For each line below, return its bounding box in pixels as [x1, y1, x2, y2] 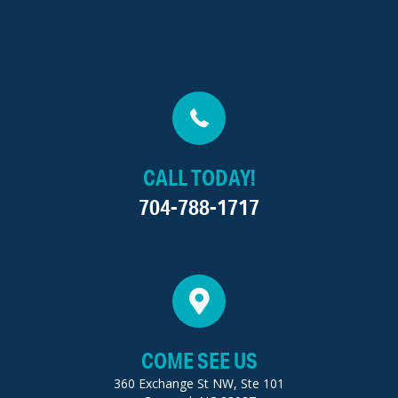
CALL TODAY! [142, 163, 256, 191]
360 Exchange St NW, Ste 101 [114, 374, 284, 392]
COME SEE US [140, 346, 258, 374]
